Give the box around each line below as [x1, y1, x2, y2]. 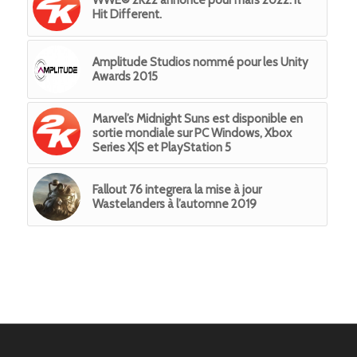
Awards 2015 [92, 69, 158, 84]
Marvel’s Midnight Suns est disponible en [92, 111, 303, 126]
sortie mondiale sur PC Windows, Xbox [92, 125, 292, 140]
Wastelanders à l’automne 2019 [92, 196, 257, 211]
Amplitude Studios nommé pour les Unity [92, 54, 308, 69]
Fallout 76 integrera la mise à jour [92, 182, 261, 197]
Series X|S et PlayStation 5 [92, 139, 231, 155]
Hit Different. [92, 6, 162, 22]
